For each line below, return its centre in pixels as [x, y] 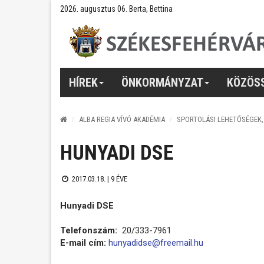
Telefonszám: [90, 230]
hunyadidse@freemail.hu [156, 242]
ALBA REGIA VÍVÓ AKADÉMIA [122, 119]
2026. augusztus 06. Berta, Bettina [116, 9]
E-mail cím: [83, 242]
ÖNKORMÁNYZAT [162, 82]
